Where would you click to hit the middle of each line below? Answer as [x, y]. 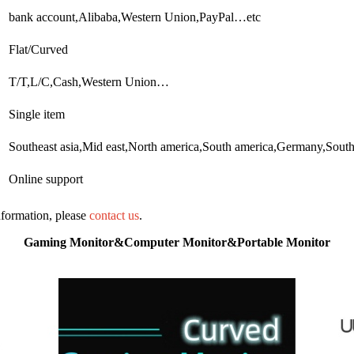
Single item [37, 114]
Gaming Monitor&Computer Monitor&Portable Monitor [177, 242]
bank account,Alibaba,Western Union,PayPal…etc [135, 17]
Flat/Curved [38, 49]
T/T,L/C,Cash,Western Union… [89, 81]
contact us [114, 215]
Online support [46, 179]
